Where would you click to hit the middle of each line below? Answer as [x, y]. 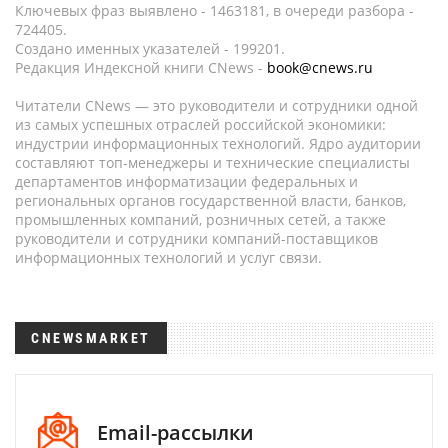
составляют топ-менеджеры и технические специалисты [212, 162]
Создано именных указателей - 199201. [150, 48]
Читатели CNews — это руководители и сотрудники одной [216, 105]
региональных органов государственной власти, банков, [210, 200]
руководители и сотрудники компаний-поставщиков [196, 238]
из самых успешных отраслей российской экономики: [200, 124]
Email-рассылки [175, 432]
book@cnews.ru [320, 67]
